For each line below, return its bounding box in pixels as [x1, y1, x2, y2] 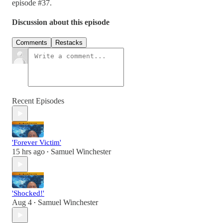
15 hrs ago [12, 147, 45, 156]
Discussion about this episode [12, 18, 110, 27]
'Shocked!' [12, 189, 44, 198]
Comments [16, 39, 47, 47]
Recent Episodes [12, 97, 64, 106]
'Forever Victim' [12, 138, 61, 147]
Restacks [55, 39, 83, 47]
